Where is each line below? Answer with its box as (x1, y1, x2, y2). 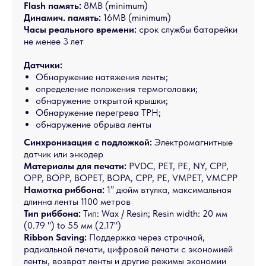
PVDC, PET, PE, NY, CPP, (126, 160, 229, 172)
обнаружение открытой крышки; (36, 95, 168, 106)
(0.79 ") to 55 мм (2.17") (24, 220, 121, 231)
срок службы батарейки (139, 24, 237, 35)
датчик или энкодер (24, 148, 103, 160)
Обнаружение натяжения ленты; (36, 71, 168, 83)
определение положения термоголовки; (36, 83, 198, 94)
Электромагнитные (152, 137, 233, 148)
